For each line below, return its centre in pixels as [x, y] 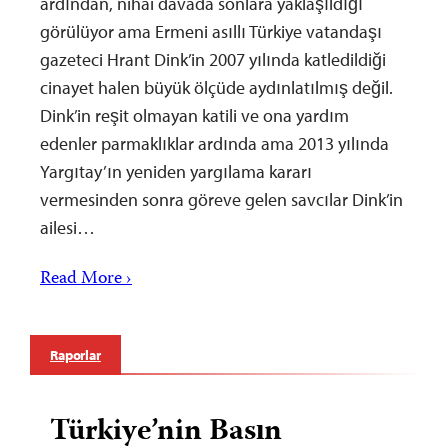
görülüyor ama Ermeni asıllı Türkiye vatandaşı [211, 31]
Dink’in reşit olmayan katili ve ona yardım [194, 115]
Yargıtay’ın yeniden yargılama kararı [176, 171]
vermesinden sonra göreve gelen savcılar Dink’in [221, 199]
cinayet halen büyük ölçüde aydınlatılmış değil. [216, 87]
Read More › [86, 279]
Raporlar [75, 354]
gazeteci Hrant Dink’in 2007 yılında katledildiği [213, 59]
